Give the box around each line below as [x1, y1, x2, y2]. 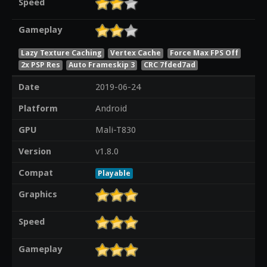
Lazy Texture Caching [20, 48, 102, 57]
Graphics [18, 189, 57, 200]
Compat [18, 167, 53, 179]
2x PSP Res [20, 60, 60, 69]
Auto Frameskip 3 [69, 60, 135, 69]
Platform [18, 103, 58, 114]
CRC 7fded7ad [144, 60, 196, 69]
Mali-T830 [95, 125, 136, 136]
